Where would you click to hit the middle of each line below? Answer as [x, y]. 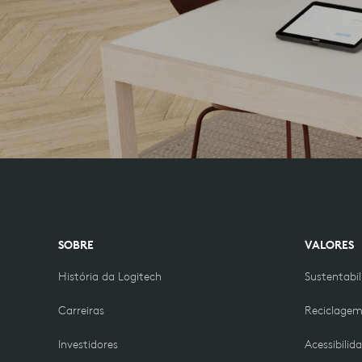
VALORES [329, 244]
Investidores [88, 344]
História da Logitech [110, 276]
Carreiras [81, 310]
